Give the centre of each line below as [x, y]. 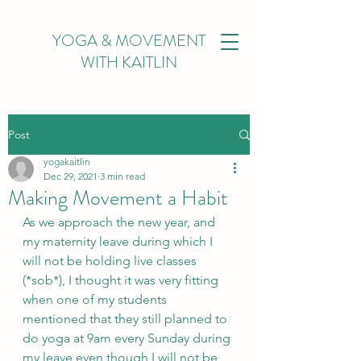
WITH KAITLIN [129, 62]
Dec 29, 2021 [71, 176]
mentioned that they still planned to [127, 319]
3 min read [122, 176]
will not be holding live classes [111, 261]
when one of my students [96, 299]
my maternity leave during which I [119, 241]
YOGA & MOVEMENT [129, 41]
